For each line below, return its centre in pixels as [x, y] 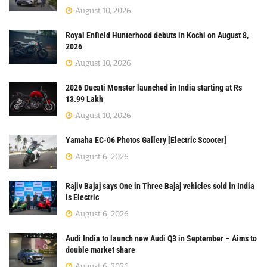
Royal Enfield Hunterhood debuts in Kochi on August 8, [157, 35]
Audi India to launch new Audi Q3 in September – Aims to [161, 239]
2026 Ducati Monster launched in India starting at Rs [154, 88]
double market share [100, 250]
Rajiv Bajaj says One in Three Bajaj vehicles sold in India [160, 186]
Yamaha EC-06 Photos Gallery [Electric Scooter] [146, 140]
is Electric [82, 198]
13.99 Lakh [84, 99]
